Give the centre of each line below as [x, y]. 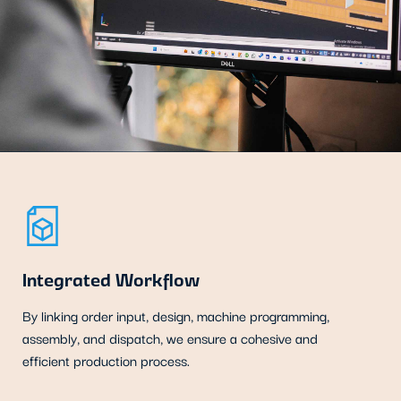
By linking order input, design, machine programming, [176, 316]
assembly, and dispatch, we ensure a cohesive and [170, 338]
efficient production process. [106, 360]
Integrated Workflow [111, 279]
